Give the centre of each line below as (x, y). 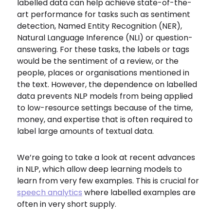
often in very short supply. (68, 204)
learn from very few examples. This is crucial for (108, 181)
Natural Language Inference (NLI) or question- (105, 38)
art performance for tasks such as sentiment (104, 14)
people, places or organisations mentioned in (103, 73)
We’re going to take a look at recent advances (106, 157)
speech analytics (50, 192)
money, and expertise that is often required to (105, 119)
